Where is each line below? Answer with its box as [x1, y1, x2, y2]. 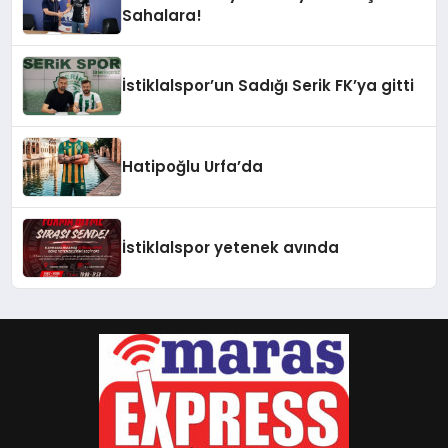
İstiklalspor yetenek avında [122, 237, 340, 258]
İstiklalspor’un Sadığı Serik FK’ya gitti [122, 75, 415, 96]
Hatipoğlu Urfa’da [122, 156, 264, 177]
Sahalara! [122, 5, 203, 26]
